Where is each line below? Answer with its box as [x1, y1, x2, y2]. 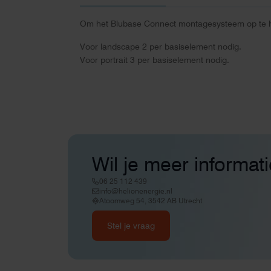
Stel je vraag [107, 221, 155, 231]
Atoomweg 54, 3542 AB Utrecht [99, 196, 202, 206]
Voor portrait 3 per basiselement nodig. [80, 54, 229, 65]
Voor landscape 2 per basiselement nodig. [80, 41, 241, 51]
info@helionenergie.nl [99, 186, 172, 196]
